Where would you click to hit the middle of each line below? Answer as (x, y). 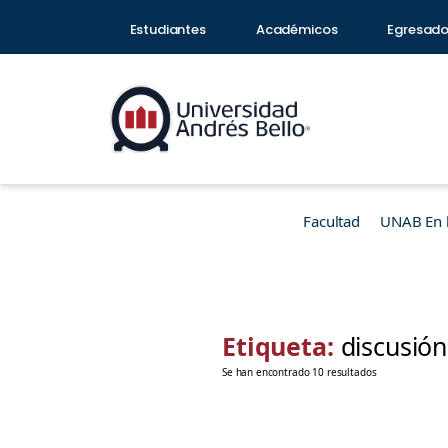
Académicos (296, 29)
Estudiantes (167, 29)
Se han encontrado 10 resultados (299, 372)
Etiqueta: (281, 346)
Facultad (331, 221)
